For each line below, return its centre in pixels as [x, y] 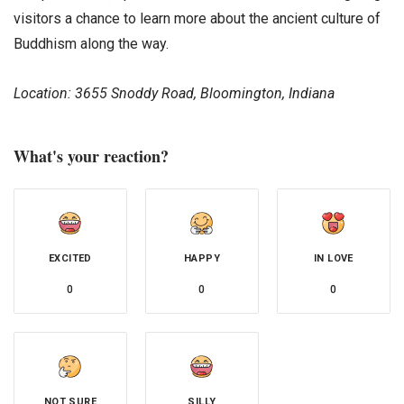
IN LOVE [334, 259]
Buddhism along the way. [91, 44]
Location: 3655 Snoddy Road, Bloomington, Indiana [174, 94]
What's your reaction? [91, 156]
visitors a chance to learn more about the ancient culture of [197, 19]
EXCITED [70, 259]
